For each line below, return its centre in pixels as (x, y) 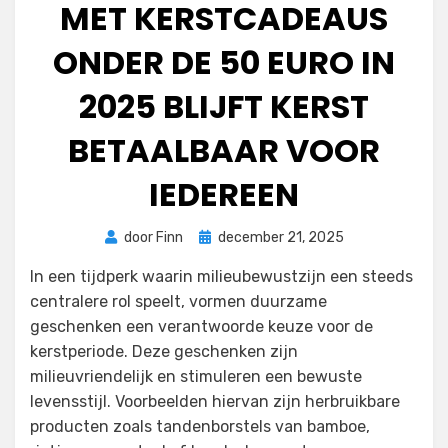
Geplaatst (230, 237)
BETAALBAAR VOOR (224, 151)
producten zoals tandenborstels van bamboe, (200, 427)
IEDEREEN (224, 195)
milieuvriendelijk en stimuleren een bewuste (196, 377)
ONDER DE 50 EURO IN (224, 63)
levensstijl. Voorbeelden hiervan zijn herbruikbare (215, 402)
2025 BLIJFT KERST (224, 107)
